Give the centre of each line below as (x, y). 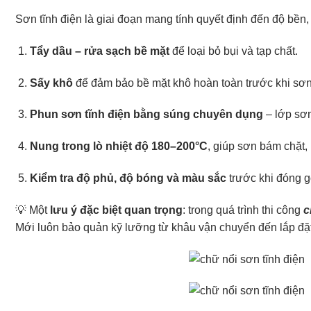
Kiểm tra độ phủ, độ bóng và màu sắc (128, 178)
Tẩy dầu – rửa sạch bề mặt (99, 51)
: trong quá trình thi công (243, 210)
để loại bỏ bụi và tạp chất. (233, 51)
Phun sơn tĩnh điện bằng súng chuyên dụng (146, 115)
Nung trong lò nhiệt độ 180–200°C (118, 146)
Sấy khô (51, 83)
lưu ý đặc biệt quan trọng (116, 210)
